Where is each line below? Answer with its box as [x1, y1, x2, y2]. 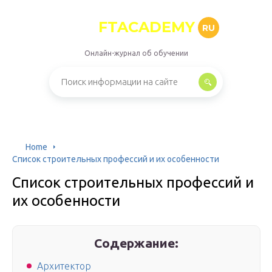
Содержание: [94, 236, 179, 250]
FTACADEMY [98, 18, 195, 36]
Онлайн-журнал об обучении [84, 49, 188, 57]
